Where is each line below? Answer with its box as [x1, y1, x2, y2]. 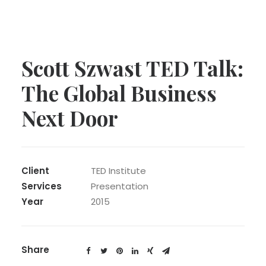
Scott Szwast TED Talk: [21, 54, 243, 82]
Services [21, 180, 62, 192]
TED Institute [91, 164, 146, 177]
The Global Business [21, 79, 217, 107]
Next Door [21, 104, 118, 132]
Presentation [91, 180, 148, 192]
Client [21, 164, 49, 177]
